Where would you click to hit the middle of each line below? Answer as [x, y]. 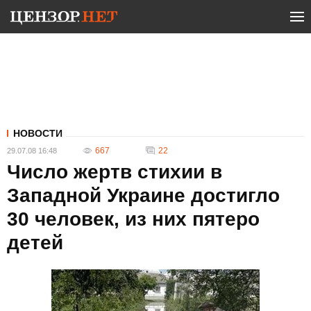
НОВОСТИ [38, 133]
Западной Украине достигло [143, 195]
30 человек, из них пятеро [133, 219]
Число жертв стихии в [115, 172]
